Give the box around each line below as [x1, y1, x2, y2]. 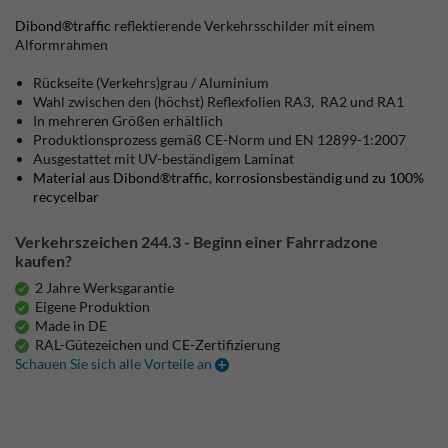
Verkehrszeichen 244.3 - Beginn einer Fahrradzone [15, 232, 379, 251]
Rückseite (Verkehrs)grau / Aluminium [33, 74, 270, 91]
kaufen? [15, 251, 73, 270]
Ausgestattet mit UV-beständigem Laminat [33, 150, 295, 167]
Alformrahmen [15, 36, 109, 53]
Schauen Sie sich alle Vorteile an [15, 355, 216, 372]
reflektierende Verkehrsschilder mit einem [114, 17, 376, 34]
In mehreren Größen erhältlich [33, 112, 224, 129]
